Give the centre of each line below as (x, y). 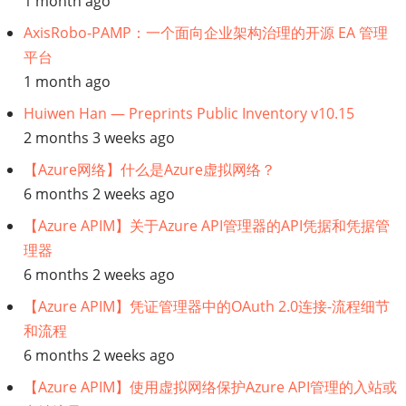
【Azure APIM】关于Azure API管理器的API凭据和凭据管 (207, 226)
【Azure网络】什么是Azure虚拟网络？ (150, 170)
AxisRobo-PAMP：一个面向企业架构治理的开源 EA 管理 (206, 33)
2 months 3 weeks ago (99, 138)
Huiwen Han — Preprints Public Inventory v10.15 (189, 114)
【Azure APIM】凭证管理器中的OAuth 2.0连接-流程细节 (207, 307)
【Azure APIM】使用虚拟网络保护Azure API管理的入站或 (210, 387)
